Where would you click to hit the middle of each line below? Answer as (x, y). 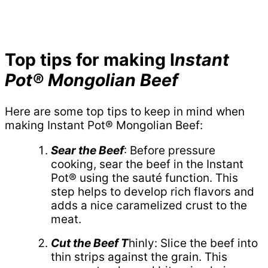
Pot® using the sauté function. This (144, 178)
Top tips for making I (90, 60)
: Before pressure (170, 150)
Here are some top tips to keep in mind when (125, 111)
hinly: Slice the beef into (193, 243)
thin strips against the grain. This (139, 257)
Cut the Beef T (90, 243)
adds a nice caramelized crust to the (149, 205)
